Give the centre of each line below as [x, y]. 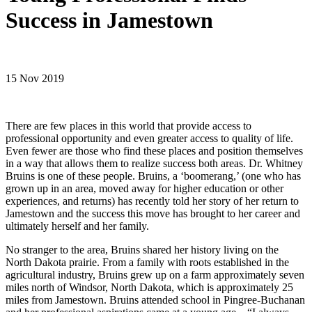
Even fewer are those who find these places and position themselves [154, 150]
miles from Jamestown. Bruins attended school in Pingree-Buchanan [155, 299]
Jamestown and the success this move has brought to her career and [153, 213]
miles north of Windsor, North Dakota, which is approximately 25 [149, 287]
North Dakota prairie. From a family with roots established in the [147, 262]
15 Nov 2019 [35, 78]
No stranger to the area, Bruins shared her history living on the [142, 249]
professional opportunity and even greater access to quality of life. [149, 138]
